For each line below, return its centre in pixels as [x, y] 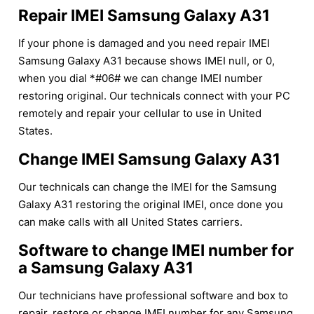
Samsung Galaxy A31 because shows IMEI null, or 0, [146, 60]
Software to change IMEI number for [156, 250]
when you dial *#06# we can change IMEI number [141, 78]
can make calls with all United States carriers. [130, 221]
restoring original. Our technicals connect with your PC [154, 95]
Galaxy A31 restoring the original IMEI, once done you [151, 204]
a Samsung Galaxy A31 [106, 267]
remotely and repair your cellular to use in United [140, 113]
